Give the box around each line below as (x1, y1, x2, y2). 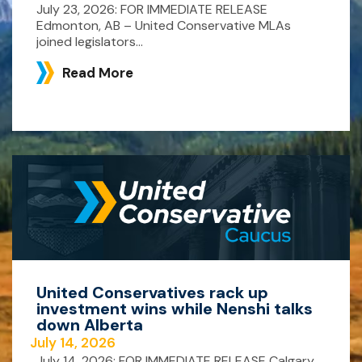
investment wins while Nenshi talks (36, 298, 313, 320)
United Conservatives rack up (36, 282, 268, 304)
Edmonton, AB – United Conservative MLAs (36, 16, 291, 34)
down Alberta (36, 314, 143, 336)
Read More (62, 63, 133, 82)
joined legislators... (36, 32, 143, 50)
